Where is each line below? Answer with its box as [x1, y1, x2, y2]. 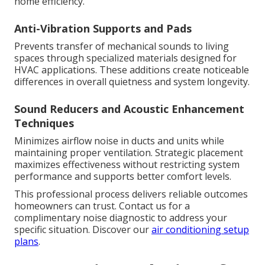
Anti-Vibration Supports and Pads [14, 21, 192, 36]
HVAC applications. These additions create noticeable [14, 63, 249, 77]
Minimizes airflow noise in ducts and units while [14, 134, 224, 148]
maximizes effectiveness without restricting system [14, 158, 240, 172]
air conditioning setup [151, 223, 249, 237]
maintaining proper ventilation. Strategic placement [14, 146, 243, 160]
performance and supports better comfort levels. [14, 170, 231, 183]
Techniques [14, 116, 74, 131]
